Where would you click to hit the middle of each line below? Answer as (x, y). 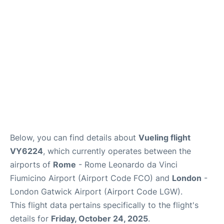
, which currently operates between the (117, 151)
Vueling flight (164, 137)
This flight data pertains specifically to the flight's (104, 205)
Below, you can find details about (74, 137)
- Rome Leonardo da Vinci (127, 164)
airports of (31, 164)
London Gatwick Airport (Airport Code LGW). (96, 191)
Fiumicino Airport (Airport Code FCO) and (91, 178)
